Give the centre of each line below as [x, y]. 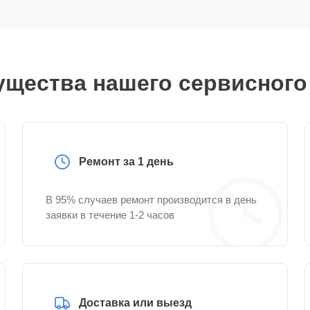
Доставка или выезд [135, 303]
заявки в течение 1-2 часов [110, 215]
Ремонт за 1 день [126, 162]
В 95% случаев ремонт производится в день [151, 200]
